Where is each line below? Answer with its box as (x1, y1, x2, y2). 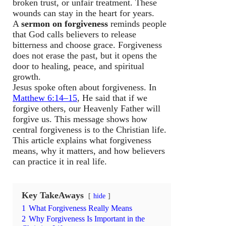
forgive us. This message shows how (13, 114, 147, 124)
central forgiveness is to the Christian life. (13, 124, 166, 135)
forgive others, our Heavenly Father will (13, 103, 160, 114)
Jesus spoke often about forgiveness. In (13, 82, 156, 92)
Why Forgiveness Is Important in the (29, 214, 145, 223)
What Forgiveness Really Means (29, 203, 132, 213)
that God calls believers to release (13, 29, 136, 39)
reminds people (108, 18, 166, 29)
